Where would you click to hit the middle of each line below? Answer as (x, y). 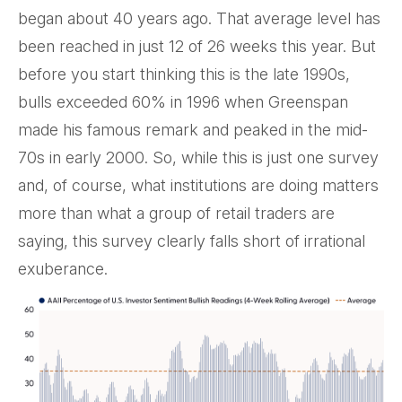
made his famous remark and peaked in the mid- (193, 130)
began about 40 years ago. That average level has (199, 18)
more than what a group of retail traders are (176, 213)
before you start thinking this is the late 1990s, (184, 74)
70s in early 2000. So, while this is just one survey (198, 157)
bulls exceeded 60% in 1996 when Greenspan (183, 102)
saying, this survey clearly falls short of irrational (192, 241)
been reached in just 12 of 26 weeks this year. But (197, 46)
